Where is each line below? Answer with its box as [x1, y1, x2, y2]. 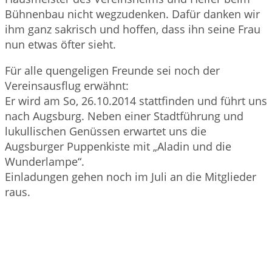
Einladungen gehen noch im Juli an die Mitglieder [5, 169, 256, 185]
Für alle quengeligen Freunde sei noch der [5, 63, 220, 78]
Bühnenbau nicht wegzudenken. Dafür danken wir [5, 7, 260, 22]
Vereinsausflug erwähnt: [5, 78, 129, 93]
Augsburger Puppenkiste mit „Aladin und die [5, 139, 231, 154]
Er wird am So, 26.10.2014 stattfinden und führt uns [5, 93, 267, 109]
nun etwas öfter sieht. [5, 37, 116, 52]
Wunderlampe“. [5, 154, 84, 169]
